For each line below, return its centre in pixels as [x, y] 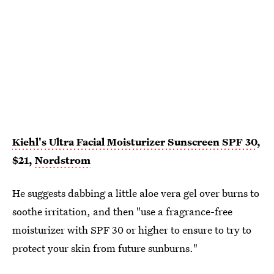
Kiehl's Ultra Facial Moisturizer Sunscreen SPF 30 [135, 141]
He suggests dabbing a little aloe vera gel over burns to [136, 193]
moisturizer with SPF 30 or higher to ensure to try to [132, 229]
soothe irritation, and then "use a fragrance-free [122, 211]
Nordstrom [63, 160]
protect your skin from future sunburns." [105, 248]
